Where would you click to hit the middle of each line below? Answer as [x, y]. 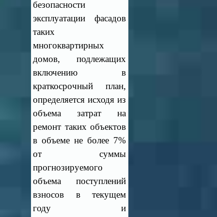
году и [79, 208]
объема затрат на [79, 113]
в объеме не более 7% [79, 140]
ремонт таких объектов [79, 127]
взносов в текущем [79, 194]
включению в [79, 72]
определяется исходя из [79, 100]
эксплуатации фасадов [79, 18]
